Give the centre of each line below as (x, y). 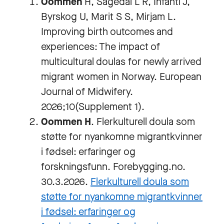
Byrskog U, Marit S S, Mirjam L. (108, 17)
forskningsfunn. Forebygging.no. (113, 167)
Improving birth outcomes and (107, 32)
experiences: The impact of (100, 47)
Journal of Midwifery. (87, 92)
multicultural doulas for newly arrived (121, 62)
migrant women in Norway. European (121, 77)
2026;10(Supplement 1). (93, 107)
